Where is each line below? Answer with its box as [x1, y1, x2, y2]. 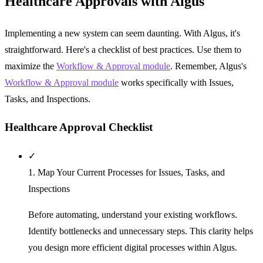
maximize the [5, 60, 56, 71]
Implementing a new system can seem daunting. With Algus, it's [5, 28, 240, 38]
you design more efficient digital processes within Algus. [28, 242, 237, 253]
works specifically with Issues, [119, 77, 234, 87]
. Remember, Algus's [170, 60, 247, 71]
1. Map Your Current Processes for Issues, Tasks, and [28, 167, 225, 178]
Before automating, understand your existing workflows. [28, 210, 237, 220]
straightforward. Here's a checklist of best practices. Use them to [5, 44, 241, 55]
